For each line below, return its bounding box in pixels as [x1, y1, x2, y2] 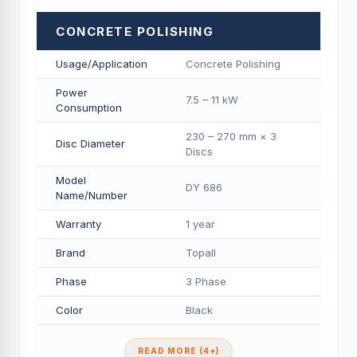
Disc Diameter [56, 137, 125, 150]
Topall [186, 246, 216, 259]
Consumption [56, 101, 122, 114]
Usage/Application [56, 57, 147, 70]
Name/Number [56, 189, 127, 202]
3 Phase [186, 275, 226, 288]
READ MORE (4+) [138, 346, 219, 355]
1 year [186, 218, 215, 230]
